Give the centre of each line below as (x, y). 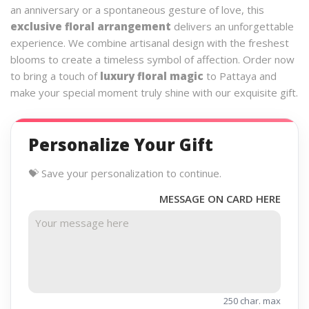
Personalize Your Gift (121, 144)
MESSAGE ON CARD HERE (220, 198)
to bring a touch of (55, 76)
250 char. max (252, 300)
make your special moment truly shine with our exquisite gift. (154, 92)
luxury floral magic (152, 76)
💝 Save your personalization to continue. (125, 173)
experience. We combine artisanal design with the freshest (150, 42)
